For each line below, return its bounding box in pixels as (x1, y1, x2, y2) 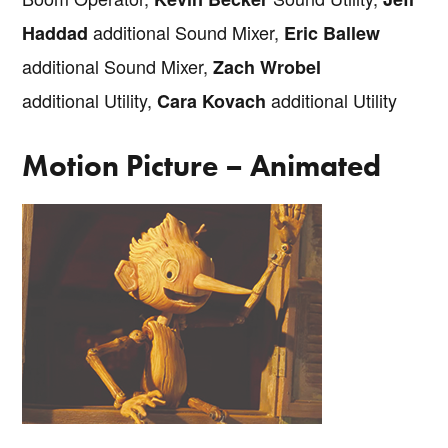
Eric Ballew (284, 19, 381, 46)
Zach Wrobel (213, 53, 322, 80)
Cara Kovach (157, 87, 267, 114)
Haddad (22, 19, 94, 46)
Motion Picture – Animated (22, 146, 382, 185)
